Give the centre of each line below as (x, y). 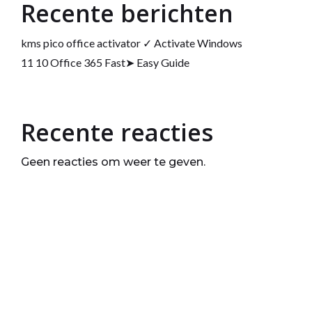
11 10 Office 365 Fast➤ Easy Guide (105, 62)
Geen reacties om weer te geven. (113, 162)
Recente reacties (117, 132)
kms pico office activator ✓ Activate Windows (131, 43)
